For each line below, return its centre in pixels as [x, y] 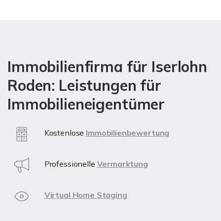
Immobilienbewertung [128, 132]
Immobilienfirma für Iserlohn [107, 66]
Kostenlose [65, 132]
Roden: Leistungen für [84, 85]
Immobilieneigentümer [86, 104]
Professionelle [71, 164]
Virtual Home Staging [86, 195]
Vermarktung [122, 164]
